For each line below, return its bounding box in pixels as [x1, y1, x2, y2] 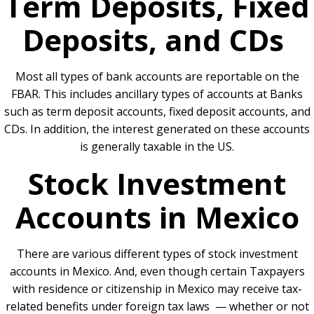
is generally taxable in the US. [80, 139, 234, 154]
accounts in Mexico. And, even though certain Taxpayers [9, 264, 305, 279]
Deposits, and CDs [22, 20, 284, 60]
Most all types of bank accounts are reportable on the [15, 69, 299, 84]
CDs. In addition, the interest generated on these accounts [4, 121, 310, 137]
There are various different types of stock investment [16, 246, 298, 261]
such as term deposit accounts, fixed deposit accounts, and [4, 104, 310, 119]
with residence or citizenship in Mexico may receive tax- [12, 281, 302, 296]
